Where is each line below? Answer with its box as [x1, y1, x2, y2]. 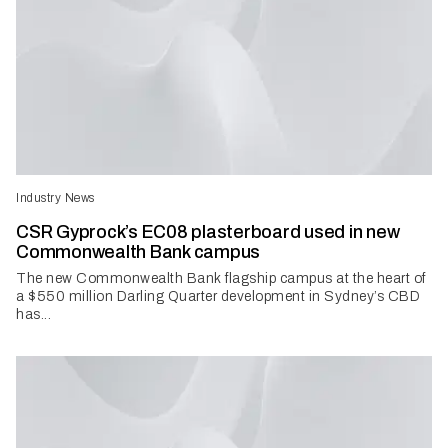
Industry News [16, 190, 95, 205]
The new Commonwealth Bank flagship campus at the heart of [16, 270, 426, 286]
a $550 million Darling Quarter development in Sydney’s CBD [16, 288, 420, 304]
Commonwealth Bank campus [16, 241, 260, 262]
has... [16, 306, 51, 322]
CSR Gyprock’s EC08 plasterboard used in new [16, 221, 400, 242]
